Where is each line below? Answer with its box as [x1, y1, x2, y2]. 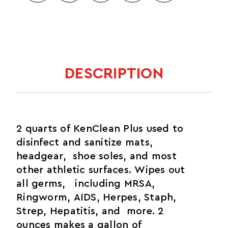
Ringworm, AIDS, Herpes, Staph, [16, 192, 177, 203]
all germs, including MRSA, [16, 179, 155, 189]
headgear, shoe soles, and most [16, 151, 177, 162]
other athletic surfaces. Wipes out [16, 165, 185, 176]
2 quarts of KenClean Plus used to [16, 124, 184, 134]
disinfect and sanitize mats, [16, 137, 153, 148]
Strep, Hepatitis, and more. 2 [16, 206, 164, 217]
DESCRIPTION [65, 66, 163, 81]
